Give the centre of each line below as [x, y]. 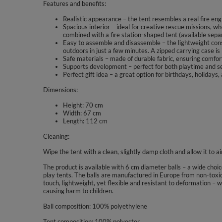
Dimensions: [60, 90]
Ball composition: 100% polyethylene [95, 206]
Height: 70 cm [83, 105]
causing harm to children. [78, 191]
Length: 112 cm [85, 121]
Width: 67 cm [82, 113]
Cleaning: [56, 136]
